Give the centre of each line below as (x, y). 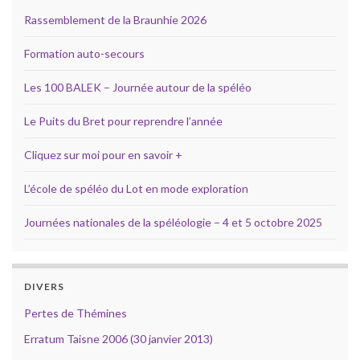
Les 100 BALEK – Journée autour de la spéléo (138, 87)
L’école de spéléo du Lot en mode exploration (136, 188)
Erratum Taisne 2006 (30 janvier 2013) (119, 338)
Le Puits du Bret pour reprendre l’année (123, 121)
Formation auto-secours (84, 53)
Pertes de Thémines (76, 313)
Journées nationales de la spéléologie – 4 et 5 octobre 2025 (173, 222)
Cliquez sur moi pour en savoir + (103, 154)
